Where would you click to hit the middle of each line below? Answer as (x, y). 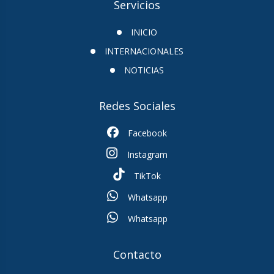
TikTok (146, 176)
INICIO (144, 32)
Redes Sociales (137, 106)
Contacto (137, 254)
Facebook (146, 133)
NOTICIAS (144, 70)
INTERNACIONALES (144, 51)
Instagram (146, 154)
